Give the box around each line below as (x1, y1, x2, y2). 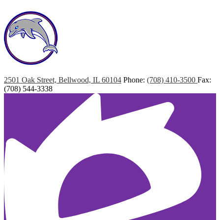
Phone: (123, 75, 147, 84)
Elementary (33, 66, 68, 75)
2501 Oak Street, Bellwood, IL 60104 (4, 75, 121, 84)
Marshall (4, 66, 31, 75)
